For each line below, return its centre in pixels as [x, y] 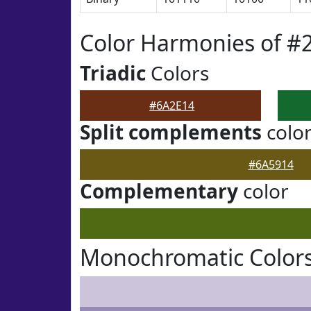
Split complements [171, 132]
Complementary [159, 191]
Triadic [113, 73]
